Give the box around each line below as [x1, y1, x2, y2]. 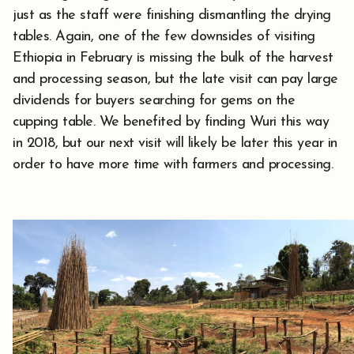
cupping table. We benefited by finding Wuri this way [13, 115, 329, 130]
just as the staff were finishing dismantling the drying [13, 8, 331, 24]
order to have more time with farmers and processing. [13, 157, 333, 173]
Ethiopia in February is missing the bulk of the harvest [13, 51, 333, 66]
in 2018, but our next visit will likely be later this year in [13, 136, 337, 152]
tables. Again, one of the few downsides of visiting [13, 29, 315, 45]
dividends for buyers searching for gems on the [13, 93, 295, 109]
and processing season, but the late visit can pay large [13, 72, 338, 88]
